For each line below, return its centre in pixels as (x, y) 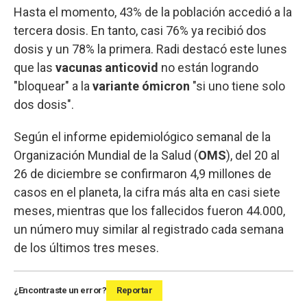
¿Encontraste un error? (60, 291)
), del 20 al (253, 156)
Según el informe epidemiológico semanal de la (142, 137)
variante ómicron (143, 86)
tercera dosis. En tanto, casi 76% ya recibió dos (140, 31)
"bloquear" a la (53, 86)
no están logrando (208, 68)
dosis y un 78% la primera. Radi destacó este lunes (150, 49)
